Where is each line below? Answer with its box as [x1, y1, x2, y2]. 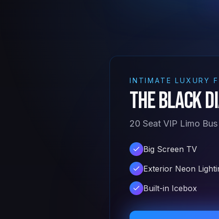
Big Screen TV [143, 144, 197, 154]
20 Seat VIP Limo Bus [130, 118, 218, 129]
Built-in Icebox [143, 183, 197, 193]
